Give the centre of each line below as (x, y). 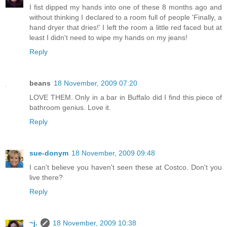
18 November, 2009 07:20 (96, 83)
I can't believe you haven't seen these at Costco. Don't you (126, 167)
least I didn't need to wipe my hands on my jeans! (108, 38)
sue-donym (49, 153)
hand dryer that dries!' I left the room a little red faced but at (126, 28)
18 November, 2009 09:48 (113, 153)
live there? (46, 178)
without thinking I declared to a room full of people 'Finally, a (126, 17)
